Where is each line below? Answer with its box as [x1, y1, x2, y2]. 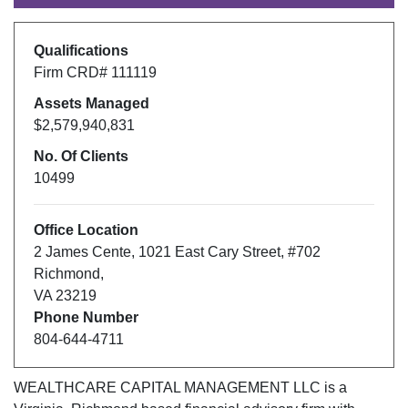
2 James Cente [33, 243, 131, 260]
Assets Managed [33, 95, 149, 111]
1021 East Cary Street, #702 [138, 243, 321, 260]
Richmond [33, 265, 100, 281]
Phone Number [33, 309, 138, 325]
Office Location [33, 221, 138, 238]
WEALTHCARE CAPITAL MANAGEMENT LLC [14, 380, 321, 395]
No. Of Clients [33, 148, 128, 164]
